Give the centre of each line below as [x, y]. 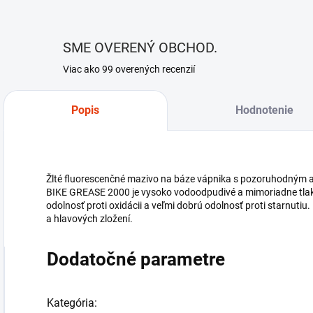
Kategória [71, 303]
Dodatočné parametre [136, 259]
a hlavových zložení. [89, 219]
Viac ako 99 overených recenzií [129, 69]
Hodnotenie [264, 110]
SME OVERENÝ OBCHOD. [140, 48]
